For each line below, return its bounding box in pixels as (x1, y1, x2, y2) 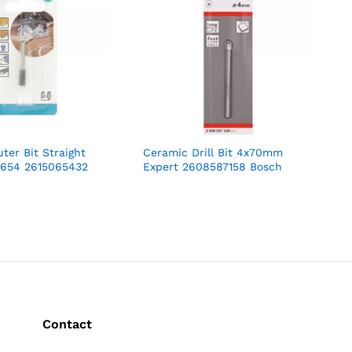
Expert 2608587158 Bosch (143, 160, 283, 174)
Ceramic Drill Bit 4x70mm (143, 146, 284, 159)
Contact (42, 317, 92, 332)
